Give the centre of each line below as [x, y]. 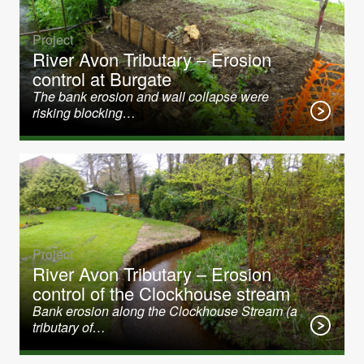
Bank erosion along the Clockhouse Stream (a [165, 311]
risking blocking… [84, 113]
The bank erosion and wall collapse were [151, 96]
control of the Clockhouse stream [161, 293]
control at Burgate [102, 78]
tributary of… [69, 327]
